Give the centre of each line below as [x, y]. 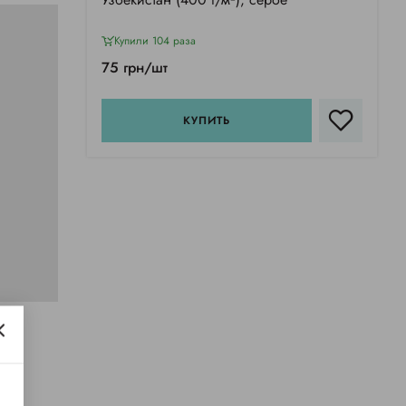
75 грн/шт [135, 68]
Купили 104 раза [155, 41]
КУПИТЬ [207, 121]
